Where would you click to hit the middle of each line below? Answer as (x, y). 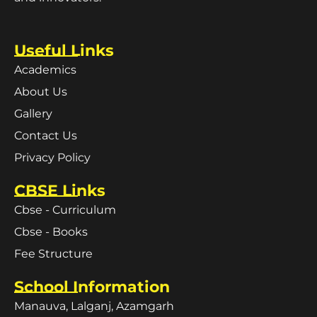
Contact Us (46, 136)
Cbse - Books (51, 232)
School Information (92, 287)
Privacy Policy (52, 158)
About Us (41, 92)
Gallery (33, 114)
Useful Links (64, 51)
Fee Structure (53, 254)
